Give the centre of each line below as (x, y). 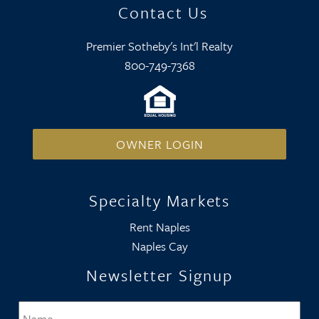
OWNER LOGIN (159, 144)
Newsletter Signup (159, 275)
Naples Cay (159, 246)
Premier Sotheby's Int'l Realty (159, 46)
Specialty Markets (159, 200)
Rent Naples (159, 227)
